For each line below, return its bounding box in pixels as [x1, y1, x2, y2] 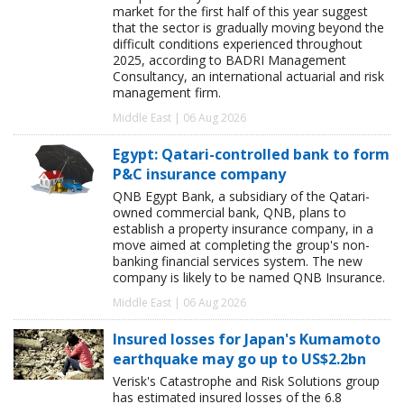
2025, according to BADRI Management [113, 51, 346, 69]
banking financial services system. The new [113, 252, 363, 271]
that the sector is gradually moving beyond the [113, 19, 384, 37]
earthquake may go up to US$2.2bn [113, 349, 366, 370]
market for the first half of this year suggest [113, 3, 368, 21]
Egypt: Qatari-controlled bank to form [113, 144, 390, 165]
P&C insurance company [113, 164, 286, 185]
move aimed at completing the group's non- [113, 236, 370, 254]
